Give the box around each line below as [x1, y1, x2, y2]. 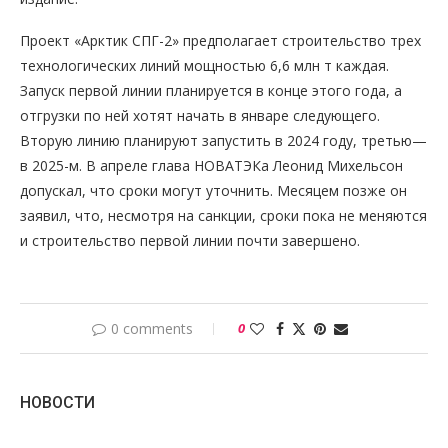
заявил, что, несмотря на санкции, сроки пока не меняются [20, 205, 427, 225]
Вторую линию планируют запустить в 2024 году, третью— [20, 130, 427, 150]
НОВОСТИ [20, 392, 95, 412]
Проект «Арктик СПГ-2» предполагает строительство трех [20, 30, 421, 50]
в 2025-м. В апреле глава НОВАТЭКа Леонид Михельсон [20, 155, 403, 175]
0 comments [111, 318, 193, 338]
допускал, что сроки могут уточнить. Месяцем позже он [20, 180, 407, 200]
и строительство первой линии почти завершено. [20, 230, 360, 250]
